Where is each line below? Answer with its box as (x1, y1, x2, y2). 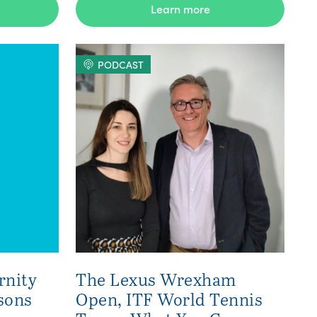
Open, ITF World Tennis (76, 287, 263, 311)
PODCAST (98, 57, 144, 71)
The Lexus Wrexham (76, 267, 236, 291)
